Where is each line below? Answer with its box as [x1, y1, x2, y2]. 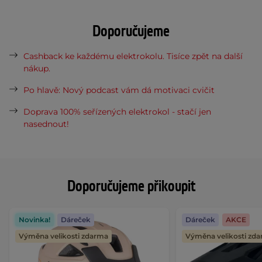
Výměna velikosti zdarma [19, 232, 108, 241]
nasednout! [23, 119, 69, 130]
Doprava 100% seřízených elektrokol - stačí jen [23, 106, 211, 118]
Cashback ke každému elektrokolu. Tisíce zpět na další [23, 51, 243, 62]
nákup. [23, 63, 50, 74]
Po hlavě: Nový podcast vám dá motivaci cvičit [23, 85, 215, 96]
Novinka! [19, 215, 50, 225]
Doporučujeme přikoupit [67, 177, 195, 197]
